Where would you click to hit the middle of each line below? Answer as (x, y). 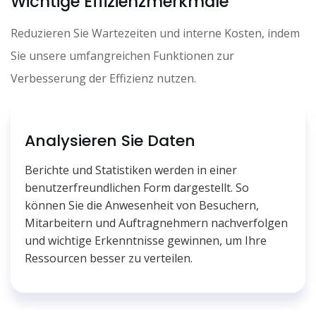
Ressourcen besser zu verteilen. (109, 258)
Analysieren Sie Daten (110, 140)
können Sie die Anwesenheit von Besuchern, (142, 205)
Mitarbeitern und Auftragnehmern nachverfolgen (156, 223)
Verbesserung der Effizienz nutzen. (103, 78)
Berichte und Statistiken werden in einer (131, 170)
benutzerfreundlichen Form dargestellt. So (137, 187)
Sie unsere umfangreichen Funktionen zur (122, 55)
